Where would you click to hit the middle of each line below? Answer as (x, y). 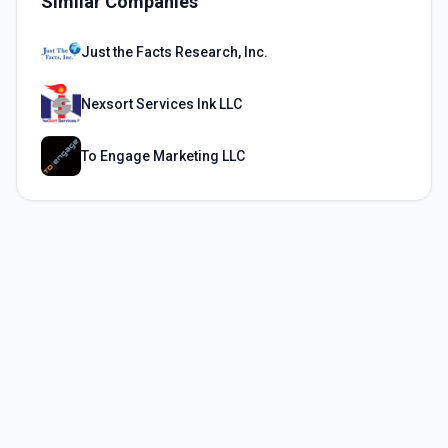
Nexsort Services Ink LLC (161, 104)
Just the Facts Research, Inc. (174, 52)
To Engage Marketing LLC (163, 156)
